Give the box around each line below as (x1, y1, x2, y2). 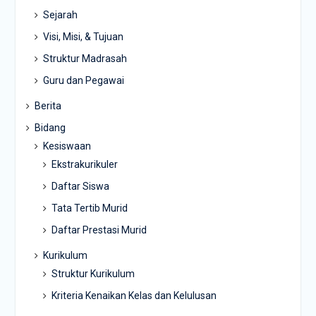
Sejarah (42, 9, 78, 21)
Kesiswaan (42, 140, 91, 152)
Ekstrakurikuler (51, 159, 118, 171)
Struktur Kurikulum (51, 268, 135, 280)
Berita (34, 100, 61, 112)
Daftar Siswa (51, 181, 109, 193)
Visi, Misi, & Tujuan (42, 31, 123, 43)
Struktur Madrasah (42, 53, 127, 65)
